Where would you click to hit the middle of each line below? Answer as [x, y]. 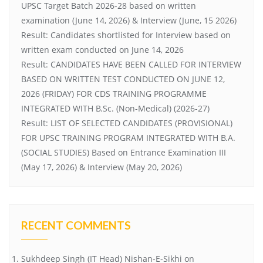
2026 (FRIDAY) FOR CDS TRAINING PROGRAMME [114, 93]
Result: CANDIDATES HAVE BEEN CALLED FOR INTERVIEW [131, 64]
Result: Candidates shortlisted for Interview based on [126, 35]
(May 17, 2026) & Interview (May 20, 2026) [102, 167]
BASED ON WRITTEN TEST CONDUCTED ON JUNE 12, [123, 79]
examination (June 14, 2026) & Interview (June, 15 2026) [129, 20]
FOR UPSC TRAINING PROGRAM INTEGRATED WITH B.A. [128, 137]
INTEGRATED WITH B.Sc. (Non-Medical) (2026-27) [115, 108]
